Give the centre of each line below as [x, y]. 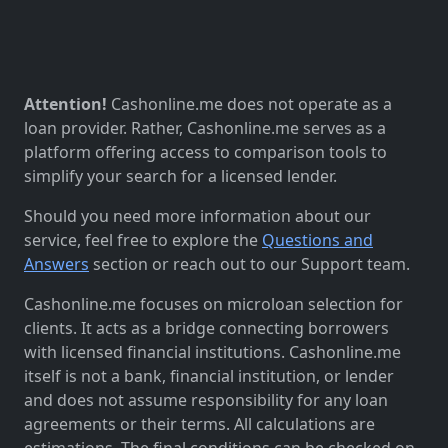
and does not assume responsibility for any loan [206, 399]
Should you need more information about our [197, 215]
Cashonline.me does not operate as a [249, 103]
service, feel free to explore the [143, 239]
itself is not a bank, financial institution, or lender [209, 375]
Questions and [317, 239]
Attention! [65, 103]
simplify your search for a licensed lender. [180, 175]
